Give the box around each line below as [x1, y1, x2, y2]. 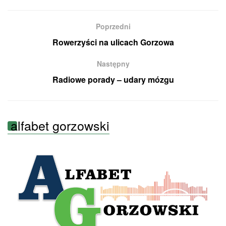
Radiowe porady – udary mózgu [52, 74, 174, 86]
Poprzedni [95, 21, 131, 32]
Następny [96, 59, 130, 69]
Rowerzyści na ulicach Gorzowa [52, 36, 174, 48]
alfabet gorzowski [11, 116, 109, 135]
